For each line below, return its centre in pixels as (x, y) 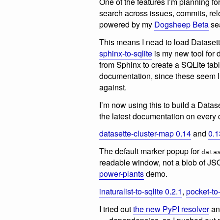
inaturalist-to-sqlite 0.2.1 (141, 191)
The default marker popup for (150, 151)
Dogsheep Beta (181, 24)
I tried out (116, 209)
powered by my (127, 24)
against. (113, 87)
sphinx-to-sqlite (126, 53)
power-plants (122, 174)
